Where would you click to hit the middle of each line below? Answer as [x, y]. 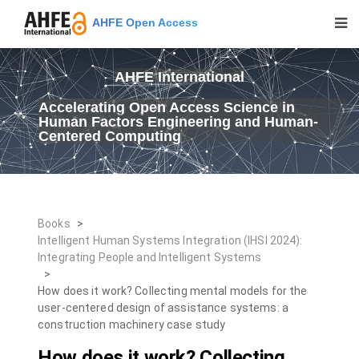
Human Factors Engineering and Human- [178, 122]
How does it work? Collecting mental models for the [173, 291]
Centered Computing [110, 136]
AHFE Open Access [142, 22]
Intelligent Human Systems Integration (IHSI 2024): [170, 240]
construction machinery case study [132, 325]
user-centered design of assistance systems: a [163, 308]
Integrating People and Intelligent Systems [150, 257]
